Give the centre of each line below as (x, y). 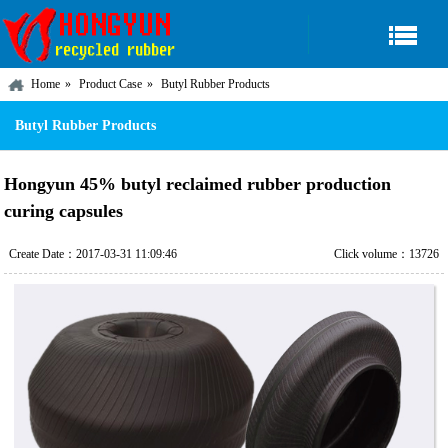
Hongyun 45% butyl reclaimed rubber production (198, 184)
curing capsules (64, 211)
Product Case (110, 84)
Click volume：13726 (387, 254)
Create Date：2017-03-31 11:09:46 (92, 254)
